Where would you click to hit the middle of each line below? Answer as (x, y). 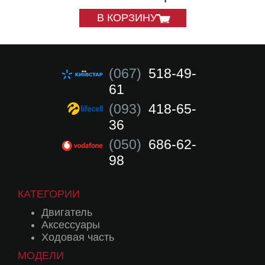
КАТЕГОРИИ (49, 194)
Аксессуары (71, 225)
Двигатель (67, 213)
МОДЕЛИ (41, 256)
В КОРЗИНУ (127, 18)
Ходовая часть (78, 237)
